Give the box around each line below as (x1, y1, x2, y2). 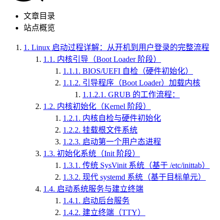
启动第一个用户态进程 (82, 137, 161, 146)
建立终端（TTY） (82, 208, 145, 217)
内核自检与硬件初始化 (82, 114, 161, 122)
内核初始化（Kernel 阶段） (57, 102, 151, 110)
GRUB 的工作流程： (108, 90, 180, 99)
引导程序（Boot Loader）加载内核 (82, 79, 200, 87)
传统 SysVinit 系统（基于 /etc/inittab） (82, 161, 210, 169)
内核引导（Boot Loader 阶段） (57, 55, 161, 63)
